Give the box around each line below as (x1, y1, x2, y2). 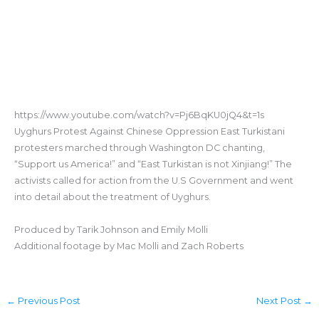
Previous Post (15, 296, 80, 307)
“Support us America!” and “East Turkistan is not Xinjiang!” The (14, 159, 292, 170)
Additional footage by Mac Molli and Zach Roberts (14, 241, 244, 252)
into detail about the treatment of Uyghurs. (14, 192, 211, 203)
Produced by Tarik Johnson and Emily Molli (14, 224, 208, 236)
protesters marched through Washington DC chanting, (14, 142, 265, 154)
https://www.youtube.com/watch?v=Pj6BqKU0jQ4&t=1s (14, 110, 264, 121)
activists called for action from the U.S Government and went (14, 175, 293, 187)
